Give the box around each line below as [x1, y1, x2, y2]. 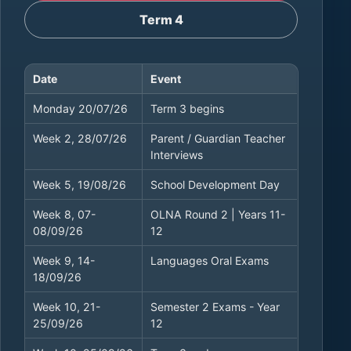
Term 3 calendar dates [25, 95, 142, 109]
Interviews [150, 147, 203, 161]
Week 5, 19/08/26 [32, 177, 126, 191]
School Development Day [150, 177, 280, 191]
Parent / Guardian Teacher [150, 131, 285, 145]
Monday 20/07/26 [32, 101, 128, 115]
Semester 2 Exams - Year [150, 299, 280, 313]
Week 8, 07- [32, 207, 96, 221]
